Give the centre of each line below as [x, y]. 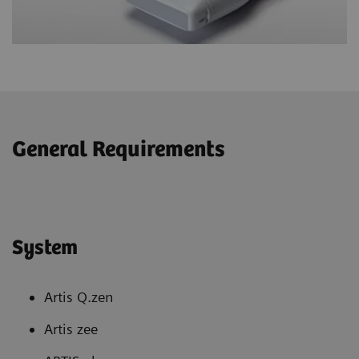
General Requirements [118, 150]
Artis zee [71, 329]
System [45, 248]
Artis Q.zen [79, 297]
